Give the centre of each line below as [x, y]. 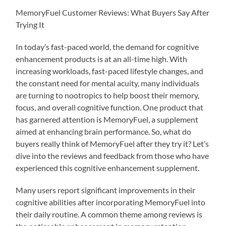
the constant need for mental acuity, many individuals [108, 83]
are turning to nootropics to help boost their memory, [108, 95]
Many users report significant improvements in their [106, 190]
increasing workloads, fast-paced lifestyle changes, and [110, 71]
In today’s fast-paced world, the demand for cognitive [107, 46]
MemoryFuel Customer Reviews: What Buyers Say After [113, 12]
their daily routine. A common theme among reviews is [109, 214]
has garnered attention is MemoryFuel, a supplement [107, 119]
